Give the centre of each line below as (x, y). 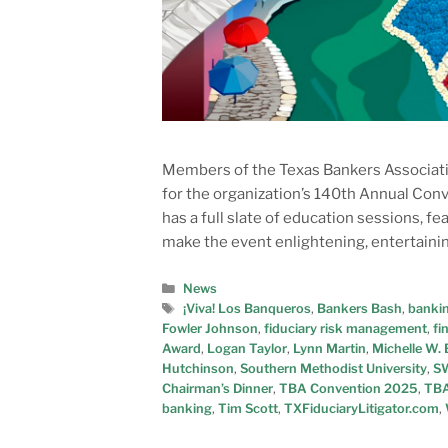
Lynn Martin (329, 349)
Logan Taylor (247, 349)
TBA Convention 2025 (348, 389)
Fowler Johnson (210, 329)
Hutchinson (198, 369)
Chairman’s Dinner (217, 389)
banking (187, 409)
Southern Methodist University (333, 369)
